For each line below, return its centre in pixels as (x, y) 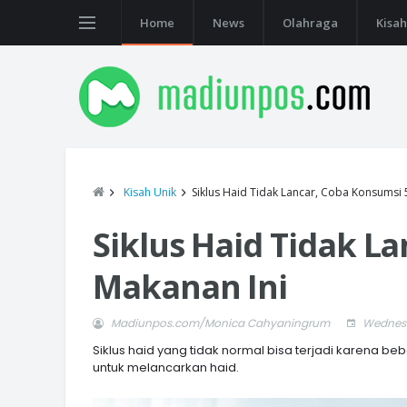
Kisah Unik (150, 192)
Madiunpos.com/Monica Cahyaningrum (220, 323)
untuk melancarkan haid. (166, 367)
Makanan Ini (190, 287)
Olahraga (310, 23)
